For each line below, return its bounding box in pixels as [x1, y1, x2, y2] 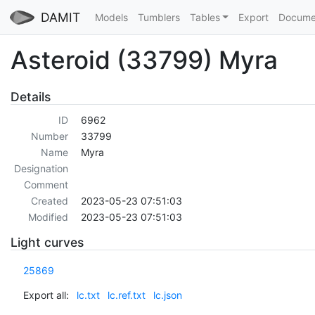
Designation [13, 162, 68, 175]
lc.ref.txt [107, 288, 146, 301]
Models [94, 11, 128, 23]
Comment [23, 179, 68, 191]
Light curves [11, 235, 84, 250]
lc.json [153, 288, 182, 301]
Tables [189, 11, 220, 23]
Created [30, 195, 68, 207]
